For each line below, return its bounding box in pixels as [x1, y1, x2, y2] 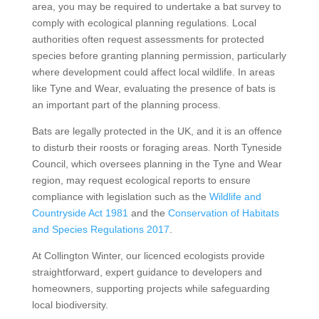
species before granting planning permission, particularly [31, 49, 286, 61]
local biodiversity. [31, 298, 108, 310]
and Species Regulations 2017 [31, 223, 169, 235]
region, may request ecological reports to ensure [31, 174, 251, 186]
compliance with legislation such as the [31, 190, 209, 202]
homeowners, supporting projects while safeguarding [31, 282, 270, 294]
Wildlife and [209, 190, 261, 202]
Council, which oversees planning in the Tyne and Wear [31, 157, 282, 169]
